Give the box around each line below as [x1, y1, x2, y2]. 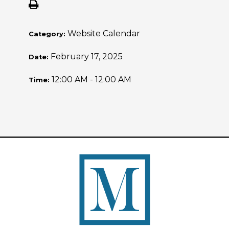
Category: [29, 30, 67, 38]
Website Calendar [67, 29, 140, 38]
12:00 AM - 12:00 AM [52, 75, 131, 84]
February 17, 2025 [51, 52, 123, 61]
